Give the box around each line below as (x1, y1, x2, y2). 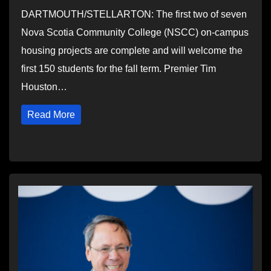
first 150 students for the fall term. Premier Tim (21, 64, 216, 74)
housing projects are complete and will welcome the (21, 45, 243, 56)
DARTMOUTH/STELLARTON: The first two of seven (21, 9, 247, 19)
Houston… (21, 82, 67, 92)
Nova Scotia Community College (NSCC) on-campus (21, 27, 249, 38)
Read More (27, 109, 75, 120)
